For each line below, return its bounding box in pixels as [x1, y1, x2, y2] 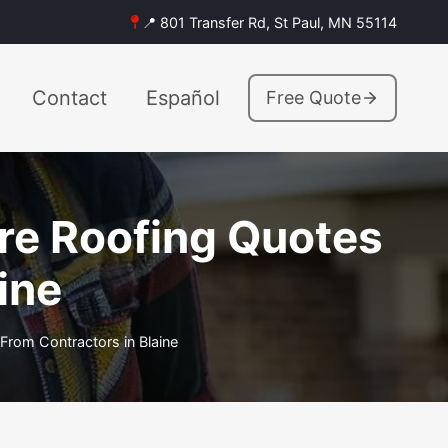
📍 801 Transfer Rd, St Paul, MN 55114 [142, 13, 397, 31]
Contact [32, 85, 107, 110]
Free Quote [266, 86, 361, 108]
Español [146, 85, 220, 110]
